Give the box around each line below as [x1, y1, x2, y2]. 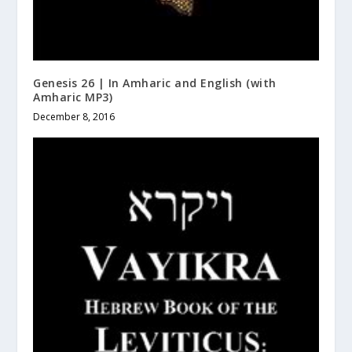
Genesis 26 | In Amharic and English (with [33, 75, 277, 90]
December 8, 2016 [33, 109, 115, 123]
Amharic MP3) [33, 89, 113, 104]
